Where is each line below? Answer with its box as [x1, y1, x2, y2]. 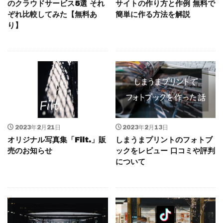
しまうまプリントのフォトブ [115, 135, 213, 144]
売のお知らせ [7, 146, 52, 155]
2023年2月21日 [14, 123, 61, 131]
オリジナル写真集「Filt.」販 [7, 135, 106, 144]
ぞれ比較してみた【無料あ [7, 10, 97, 19]
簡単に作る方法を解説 [115, 10, 190, 19]
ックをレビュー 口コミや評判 [115, 146, 215, 155]
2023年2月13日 [122, 123, 168, 131]
